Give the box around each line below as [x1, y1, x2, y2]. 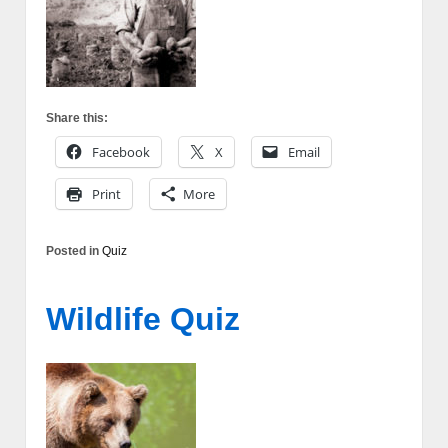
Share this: [46, 111, 108, 126]
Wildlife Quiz [46, 300, 240, 337]
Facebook [92, 143, 150, 162]
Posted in [46, 244, 102, 259]
